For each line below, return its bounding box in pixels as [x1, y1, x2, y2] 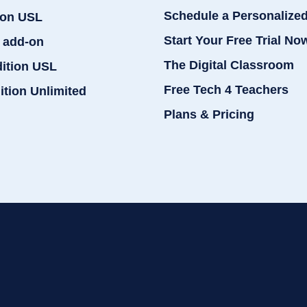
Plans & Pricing [164, 107, 254, 121]
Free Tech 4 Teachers [164, 82, 288, 97]
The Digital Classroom [164, 58, 294, 72]
